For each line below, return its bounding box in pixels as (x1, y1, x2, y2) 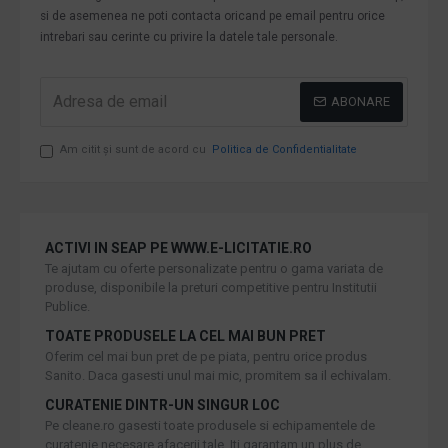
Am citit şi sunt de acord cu (60, 142, 209, 156)
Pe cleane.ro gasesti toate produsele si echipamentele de (45, 417, 375, 433)
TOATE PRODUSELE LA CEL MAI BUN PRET (45, 327, 326, 344)
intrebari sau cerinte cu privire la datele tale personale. (40, 29, 338, 44)
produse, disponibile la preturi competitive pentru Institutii (45, 279, 377, 295)
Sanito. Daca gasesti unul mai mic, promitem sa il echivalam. (45, 367, 391, 383)
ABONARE (331, 94, 390, 109)
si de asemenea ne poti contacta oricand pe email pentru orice (40, 8, 385, 23)
